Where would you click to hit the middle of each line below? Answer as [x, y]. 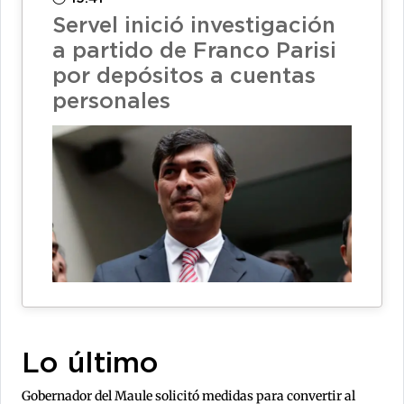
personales [111, 102]
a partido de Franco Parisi [194, 52]
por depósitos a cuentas [184, 77]
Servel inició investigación [194, 27]
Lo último [90, 365]
